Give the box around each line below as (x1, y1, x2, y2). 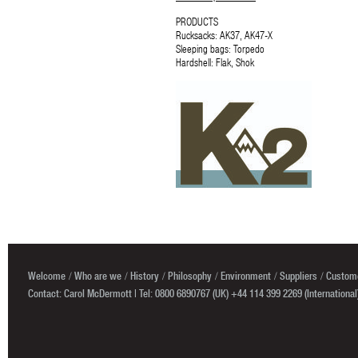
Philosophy (168, 268, 212, 283)
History (130, 268, 159, 283)
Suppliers (280, 268, 317, 283)
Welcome (28, 268, 66, 283)
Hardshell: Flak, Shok (176, 55, 254, 69)
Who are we (74, 268, 121, 283)
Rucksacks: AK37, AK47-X (176, 28, 272, 42)
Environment (221, 268, 271, 283)
